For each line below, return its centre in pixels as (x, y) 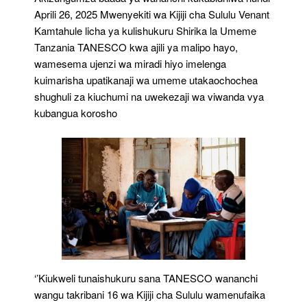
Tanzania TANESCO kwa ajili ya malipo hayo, (136, 47)
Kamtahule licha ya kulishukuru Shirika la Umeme (145, 30)
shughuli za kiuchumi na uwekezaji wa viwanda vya (149, 96)
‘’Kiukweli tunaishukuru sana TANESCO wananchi (146, 278)
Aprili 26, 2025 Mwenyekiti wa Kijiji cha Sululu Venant (152, 14)
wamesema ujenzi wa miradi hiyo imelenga (130, 63)
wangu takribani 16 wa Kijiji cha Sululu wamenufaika (150, 295)
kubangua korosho (76, 112)
